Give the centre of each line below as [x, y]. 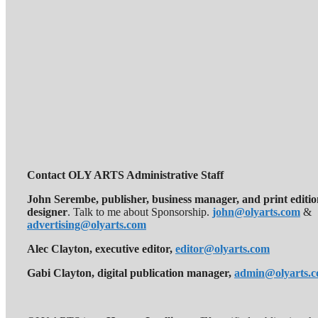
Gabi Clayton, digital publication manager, [131, 273]
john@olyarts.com [256, 212]
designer [47, 212]
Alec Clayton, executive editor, [101, 248]
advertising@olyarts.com [87, 224]
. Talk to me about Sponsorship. [140, 212]
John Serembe [61, 199]
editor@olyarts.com [223, 248]
